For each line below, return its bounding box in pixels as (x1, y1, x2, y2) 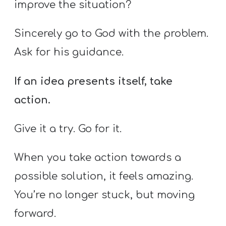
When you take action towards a (14, 152, 182, 164)
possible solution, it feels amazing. (14, 171, 194, 183)
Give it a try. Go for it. (14, 123, 122, 135)
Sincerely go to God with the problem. (14, 28, 209, 40)
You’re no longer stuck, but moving (14, 189, 195, 201)
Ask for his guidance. (14, 46, 124, 59)
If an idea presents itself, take (14, 75, 173, 87)
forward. (14, 208, 56, 220)
